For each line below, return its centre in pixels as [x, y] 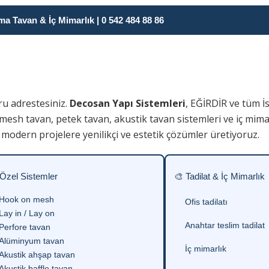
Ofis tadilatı [206, 202]
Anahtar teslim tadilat [225, 225]
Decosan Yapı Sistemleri [128, 103]
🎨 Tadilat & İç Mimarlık [219, 176]
